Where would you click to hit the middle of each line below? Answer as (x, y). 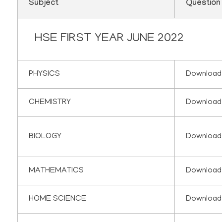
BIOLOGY (45, 137)
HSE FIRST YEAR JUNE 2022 (109, 39)
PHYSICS (45, 75)
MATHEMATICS (56, 171)
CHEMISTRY (50, 103)
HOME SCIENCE (58, 199)
